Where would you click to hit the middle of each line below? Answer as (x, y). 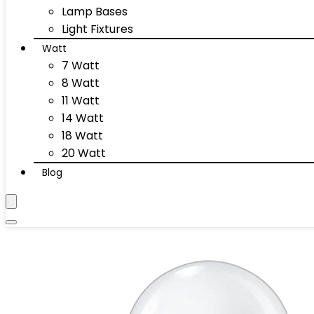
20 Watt (84, 153)
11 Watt (81, 101)
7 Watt (81, 66)
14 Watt (83, 118)
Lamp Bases (95, 12)
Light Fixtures (97, 29)
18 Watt (82, 136)
